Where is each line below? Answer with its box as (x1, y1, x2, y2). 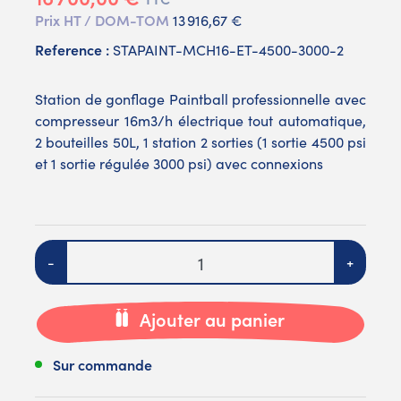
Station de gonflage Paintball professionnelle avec (35, 90, 366, 109)
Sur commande (53, 354, 152, 374)
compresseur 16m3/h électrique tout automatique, (35, 111, 366, 131)
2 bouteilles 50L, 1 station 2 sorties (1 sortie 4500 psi (35, 132, 366, 152)
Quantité (34, 240, 93, 260)
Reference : (35, 39, 109, 60)
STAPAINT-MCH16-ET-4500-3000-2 (113, 40, 344, 60)
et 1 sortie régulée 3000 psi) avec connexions (35, 154, 323, 174)
